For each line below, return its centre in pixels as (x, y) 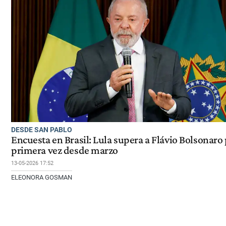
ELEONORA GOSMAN (42, 177)
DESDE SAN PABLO (42, 129)
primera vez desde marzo (65, 150)
